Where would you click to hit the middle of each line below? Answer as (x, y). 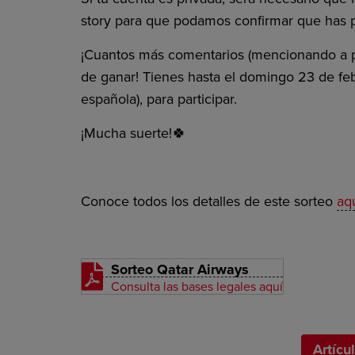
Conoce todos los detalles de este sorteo (209, 201)
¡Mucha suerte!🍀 (134, 133)
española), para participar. (159, 99)
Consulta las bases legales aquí (197, 287)
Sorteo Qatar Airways (180, 269)
